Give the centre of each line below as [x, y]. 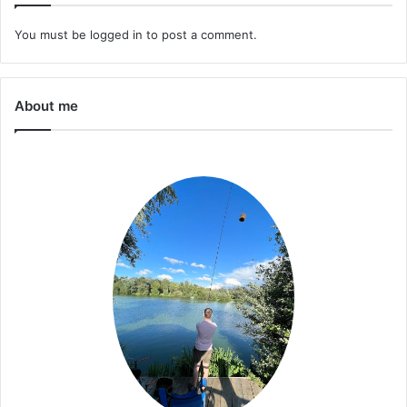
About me [46, 106]
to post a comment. [200, 35]
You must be [52, 35]
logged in [116, 35]
